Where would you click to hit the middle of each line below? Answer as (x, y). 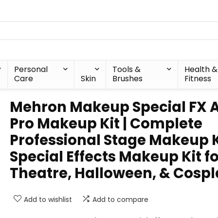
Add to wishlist (48, 200)
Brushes (128, 79)
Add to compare (120, 200)
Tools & (127, 69)
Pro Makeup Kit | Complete (106, 124)
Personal (31, 69)
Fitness (198, 79)
